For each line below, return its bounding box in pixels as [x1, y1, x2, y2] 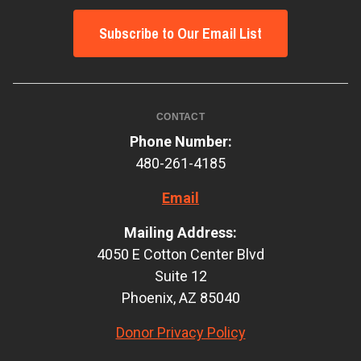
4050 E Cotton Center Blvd [97, 245, 264, 263]
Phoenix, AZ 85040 [121, 288, 240, 306]
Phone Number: [129, 132, 232, 150]
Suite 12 [154, 267, 207, 284]
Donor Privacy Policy [115, 323, 246, 341]
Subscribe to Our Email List [99, 23, 262, 44]
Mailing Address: [124, 223, 237, 241]
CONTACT [156, 110, 205, 122]
